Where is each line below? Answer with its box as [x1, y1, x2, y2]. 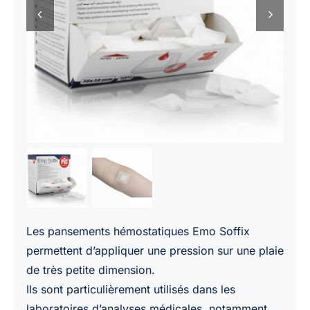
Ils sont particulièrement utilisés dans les [26, 282, 235, 297]
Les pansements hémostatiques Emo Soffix [26, 224, 250, 239]
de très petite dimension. [26, 263, 155, 277]
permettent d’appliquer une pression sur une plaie [26, 244, 284, 258]
